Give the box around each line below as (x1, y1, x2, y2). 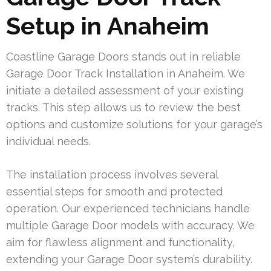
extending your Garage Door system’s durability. (6, 253, 252, 266)
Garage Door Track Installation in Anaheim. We (6, 67, 245, 80)
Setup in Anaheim (6, 11, 209, 41)
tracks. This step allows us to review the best (6, 101, 241, 114)
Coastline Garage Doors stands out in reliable (6, 50, 241, 64)
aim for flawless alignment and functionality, (6, 236, 235, 249)
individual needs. (6, 135, 91, 148)
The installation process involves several (6, 168, 218, 181)
